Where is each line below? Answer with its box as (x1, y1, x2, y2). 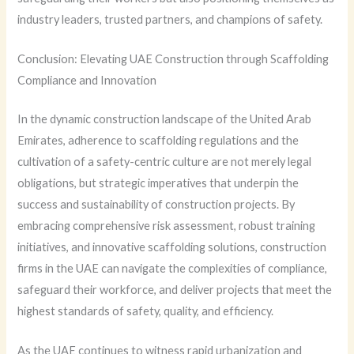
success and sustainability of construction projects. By (17, 197, 296, 211)
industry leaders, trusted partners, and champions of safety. (17, 12, 323, 26)
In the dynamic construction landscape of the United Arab (17, 111, 312, 126)
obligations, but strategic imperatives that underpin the (17, 175, 299, 190)
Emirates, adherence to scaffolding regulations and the (17, 133, 299, 147)
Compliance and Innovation (17, 73, 157, 87)
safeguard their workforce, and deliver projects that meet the (17, 282, 333, 296)
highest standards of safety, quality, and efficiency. (17, 303, 274, 318)
